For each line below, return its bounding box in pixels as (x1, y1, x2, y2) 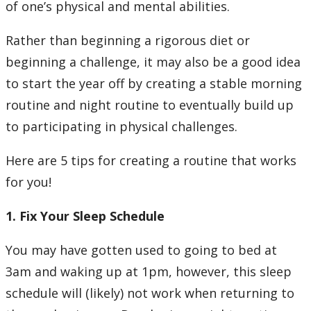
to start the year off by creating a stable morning (6, 75, 302, 92)
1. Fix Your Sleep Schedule (6, 208, 165, 225)
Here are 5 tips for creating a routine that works (6, 152, 296, 169)
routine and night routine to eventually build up (6, 96, 294, 114)
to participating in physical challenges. (6, 118, 241, 135)
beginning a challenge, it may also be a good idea (6, 53, 301, 71)
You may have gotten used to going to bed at (6, 242, 277, 259)
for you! (6, 174, 51, 191)
